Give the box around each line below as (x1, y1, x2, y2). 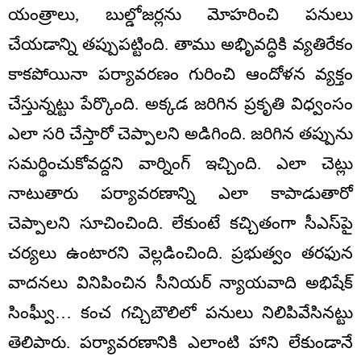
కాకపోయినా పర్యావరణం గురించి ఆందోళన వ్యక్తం (8, 64, 353, 85)
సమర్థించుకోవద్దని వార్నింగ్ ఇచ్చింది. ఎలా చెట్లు (8, 154, 353, 174)
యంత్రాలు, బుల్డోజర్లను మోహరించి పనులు (8, 5, 353, 25)
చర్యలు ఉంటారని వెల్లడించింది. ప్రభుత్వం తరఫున (8, 243, 353, 263)
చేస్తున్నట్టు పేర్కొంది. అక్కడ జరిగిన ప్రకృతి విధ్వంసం (8, 94, 353, 114)
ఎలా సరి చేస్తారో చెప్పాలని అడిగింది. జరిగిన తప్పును (8, 124, 353, 144)
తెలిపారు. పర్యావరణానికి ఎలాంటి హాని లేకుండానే (8, 333, 353, 353)
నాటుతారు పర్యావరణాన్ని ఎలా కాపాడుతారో (8, 184, 353, 204)
